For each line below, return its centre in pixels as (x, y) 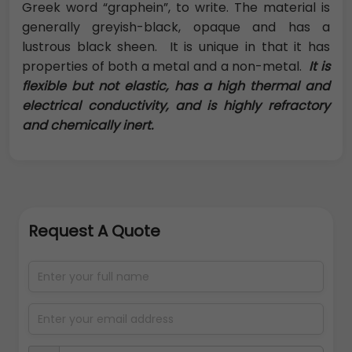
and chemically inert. (88, 126)
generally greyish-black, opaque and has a (176, 27)
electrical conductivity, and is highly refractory (176, 106)
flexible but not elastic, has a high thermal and (176, 86)
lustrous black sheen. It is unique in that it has (176, 47)
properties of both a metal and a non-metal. (164, 67)
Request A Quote (94, 231)
